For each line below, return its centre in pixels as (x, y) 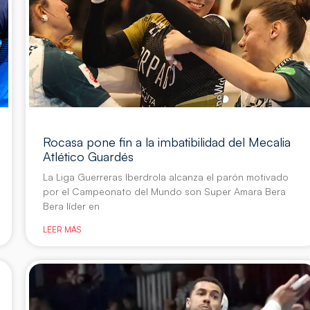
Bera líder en (71, 206)
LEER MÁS (62, 230)
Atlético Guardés (88, 157)
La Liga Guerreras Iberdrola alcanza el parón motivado (165, 177)
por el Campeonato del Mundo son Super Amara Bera (164, 192)
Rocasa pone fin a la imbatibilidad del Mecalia (166, 142)
